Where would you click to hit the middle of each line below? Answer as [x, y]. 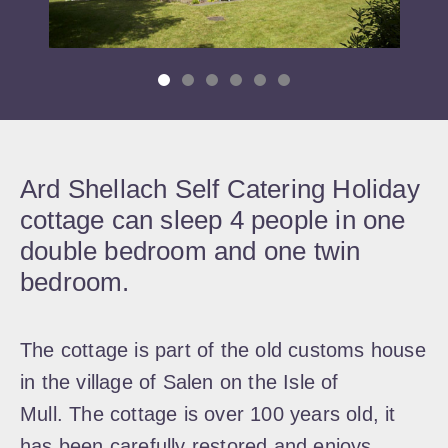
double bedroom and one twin [190, 251]
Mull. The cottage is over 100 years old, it [208, 414]
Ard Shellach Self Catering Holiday [220, 189]
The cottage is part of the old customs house [223, 350]
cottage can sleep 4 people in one [213, 220]
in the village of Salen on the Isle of [179, 382]
